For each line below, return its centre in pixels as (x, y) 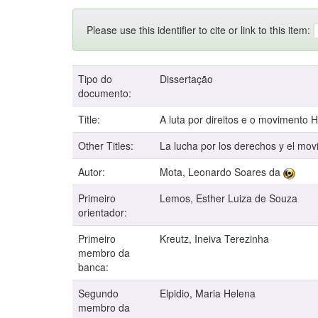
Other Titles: (107, 146)
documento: (106, 93)
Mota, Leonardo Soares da (220, 172)
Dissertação (186, 79)
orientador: (104, 213)
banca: (95, 267)
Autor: (93, 172)
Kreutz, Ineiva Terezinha (214, 239)
